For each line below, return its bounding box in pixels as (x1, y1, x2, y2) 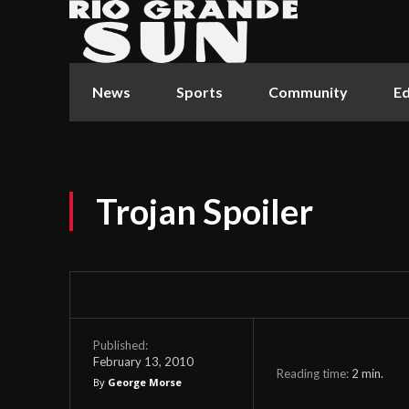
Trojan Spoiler (96, 189, 313, 232)
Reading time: (276, 365, 351, 381)
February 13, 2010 (93, 353, 194, 369)
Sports (176, 82, 223, 100)
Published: (93, 337, 148, 352)
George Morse (108, 375, 182, 390)
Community (268, 82, 348, 100)
